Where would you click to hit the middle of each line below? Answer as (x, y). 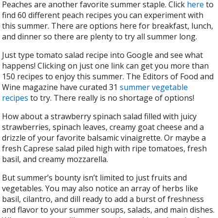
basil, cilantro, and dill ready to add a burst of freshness (103, 199)
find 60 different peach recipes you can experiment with (103, 15)
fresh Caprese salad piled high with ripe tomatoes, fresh (105, 149)
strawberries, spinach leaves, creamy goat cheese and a (103, 127)
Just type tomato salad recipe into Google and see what (103, 55)
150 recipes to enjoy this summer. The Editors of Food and (108, 77)
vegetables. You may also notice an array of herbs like (100, 189)
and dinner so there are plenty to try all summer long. (100, 37)
